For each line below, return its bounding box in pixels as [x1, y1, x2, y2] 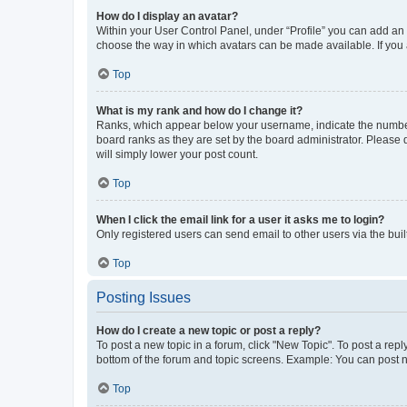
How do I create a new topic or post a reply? [96, 323, 321, 337]
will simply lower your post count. [96, 147, 258, 161]
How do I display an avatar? [96, 9, 238, 23]
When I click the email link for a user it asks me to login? [96, 213, 384, 226]
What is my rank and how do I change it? [96, 104, 303, 117]
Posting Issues [96, 289, 191, 305]
